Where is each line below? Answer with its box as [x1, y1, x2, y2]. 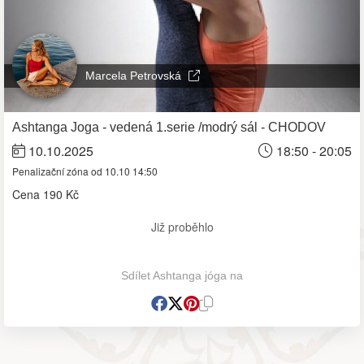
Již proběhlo [150, 218, 214, 235]
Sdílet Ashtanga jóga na [121, 268, 243, 282]
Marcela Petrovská [85, 68, 184, 82]
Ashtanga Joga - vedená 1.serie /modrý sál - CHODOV [12, 119, 326, 134]
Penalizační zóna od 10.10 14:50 [12, 163, 158, 178]
